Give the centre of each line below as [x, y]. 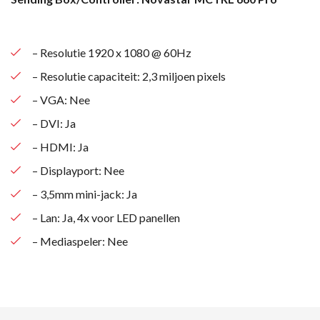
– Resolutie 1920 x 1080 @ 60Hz [112, 52]
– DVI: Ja [54, 123]
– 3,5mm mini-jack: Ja [85, 194]
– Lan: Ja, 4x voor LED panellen [106, 217]
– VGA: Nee [61, 99]
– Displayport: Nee [78, 170]
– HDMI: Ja [60, 146]
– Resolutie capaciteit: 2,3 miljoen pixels [129, 76]
